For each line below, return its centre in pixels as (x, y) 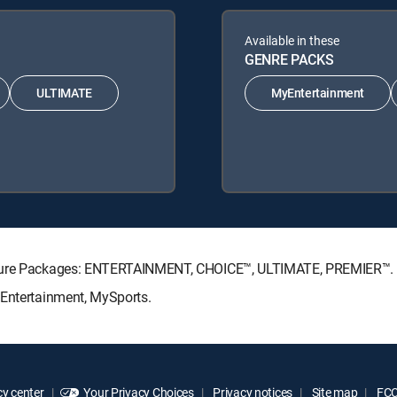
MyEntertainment (318, 93)
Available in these (292, 40)
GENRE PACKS (289, 59)
